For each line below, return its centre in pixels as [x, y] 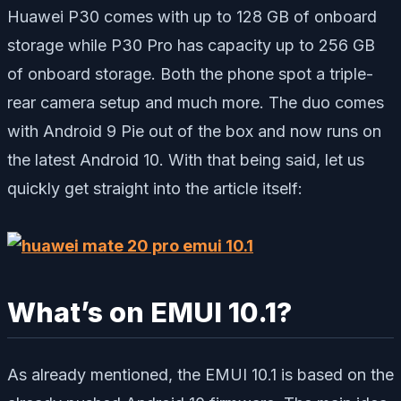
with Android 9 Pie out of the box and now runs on [194, 131]
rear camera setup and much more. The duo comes [196, 102]
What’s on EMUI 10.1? [149, 312]
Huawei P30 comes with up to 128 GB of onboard [192, 16]
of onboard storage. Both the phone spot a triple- [190, 73]
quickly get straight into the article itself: [155, 188]
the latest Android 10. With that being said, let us [186, 159]
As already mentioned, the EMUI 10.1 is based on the [200, 375]
